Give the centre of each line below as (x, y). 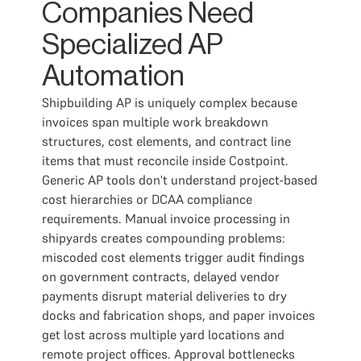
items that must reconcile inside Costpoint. (165, 160)
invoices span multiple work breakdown (155, 122)
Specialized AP (133, 45)
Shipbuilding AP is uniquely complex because (170, 102)
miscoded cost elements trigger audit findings (173, 257)
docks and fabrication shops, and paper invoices (178, 315)
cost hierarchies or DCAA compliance (147, 199)
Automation (113, 77)
